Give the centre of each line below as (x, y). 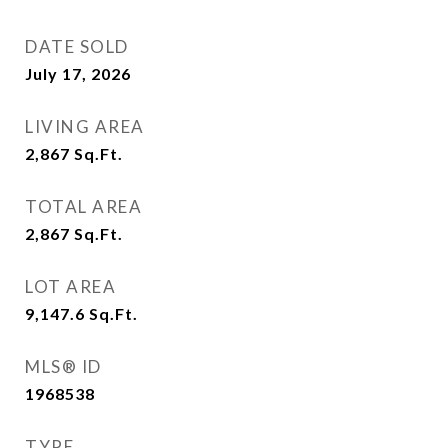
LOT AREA (70, 286)
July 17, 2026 (78, 73)
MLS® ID (63, 366)
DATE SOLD (77, 46)
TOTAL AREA (83, 206)
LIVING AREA (85, 126)
